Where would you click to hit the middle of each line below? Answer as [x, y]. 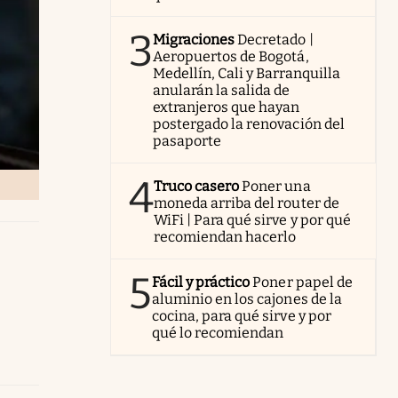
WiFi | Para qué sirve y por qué [252, 220]
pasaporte [187, 141]
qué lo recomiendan [218, 333]
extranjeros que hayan [227, 107]
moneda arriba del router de [247, 203]
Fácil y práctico [201, 282]
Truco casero [197, 186]
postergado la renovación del [249, 124]
